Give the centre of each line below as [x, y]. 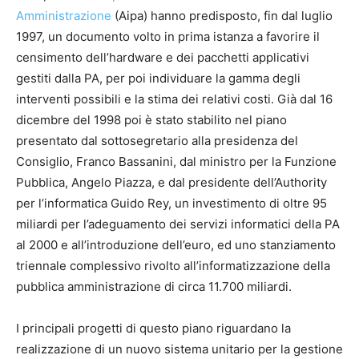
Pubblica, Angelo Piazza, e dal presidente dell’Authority [171, 183]
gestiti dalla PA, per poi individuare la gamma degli [158, 79]
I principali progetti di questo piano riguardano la [153, 329]
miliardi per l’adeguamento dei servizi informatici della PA [178, 224]
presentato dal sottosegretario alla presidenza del [157, 141]
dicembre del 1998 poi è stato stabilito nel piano [151, 120]
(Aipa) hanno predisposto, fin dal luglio [222, 16]
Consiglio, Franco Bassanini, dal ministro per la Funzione [176, 162]
